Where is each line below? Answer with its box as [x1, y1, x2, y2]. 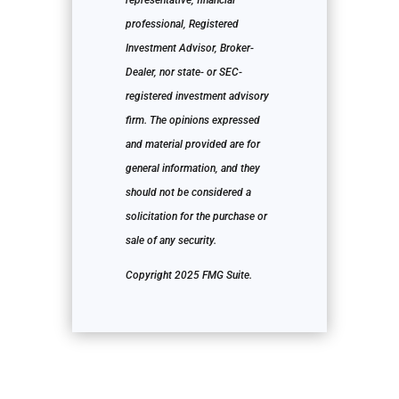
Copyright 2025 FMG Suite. [125, 269, 252, 282]
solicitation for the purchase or [125, 210, 267, 224]
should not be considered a [125, 186, 251, 199]
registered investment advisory [125, 90, 269, 103]
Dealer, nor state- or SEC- [125, 66, 242, 79]
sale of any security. [125, 234, 216, 248]
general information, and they [125, 162, 260, 175]
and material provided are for [125, 138, 260, 151]
